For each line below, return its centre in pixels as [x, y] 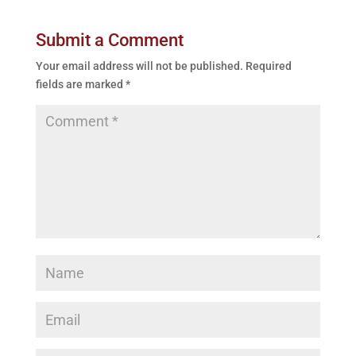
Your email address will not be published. [139, 66]
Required [268, 66]
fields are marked [80, 84]
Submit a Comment [109, 40]
